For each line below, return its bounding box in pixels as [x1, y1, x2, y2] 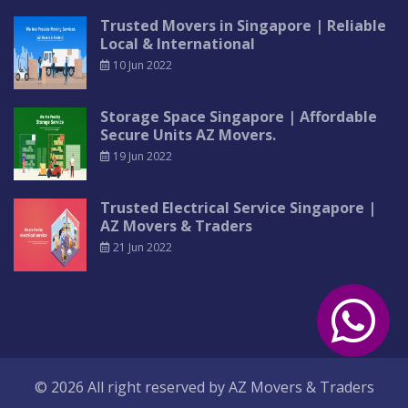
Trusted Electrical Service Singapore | [100, 198, 376, 218]
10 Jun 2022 [110, 57, 172, 73]
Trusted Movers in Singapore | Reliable [100, 15, 386, 36]
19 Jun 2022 [110, 148, 172, 164]
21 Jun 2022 [110, 240, 172, 255]
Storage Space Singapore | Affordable [100, 107, 377, 127]
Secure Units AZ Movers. [100, 125, 276, 145]
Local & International [100, 34, 255, 54]
